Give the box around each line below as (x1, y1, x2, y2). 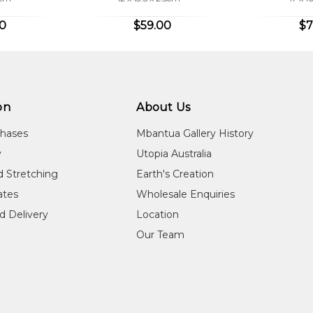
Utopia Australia (136, 147, 212, 160)
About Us (136, 100, 191, 114)
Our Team (136, 228, 185, 241)
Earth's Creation (136, 167, 214, 180)
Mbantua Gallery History (136, 126, 254, 140)
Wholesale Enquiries (136, 187, 235, 201)
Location (136, 208, 180, 221)
